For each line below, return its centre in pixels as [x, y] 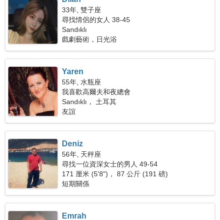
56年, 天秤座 [82, 154]
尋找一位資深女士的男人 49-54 [110, 164]
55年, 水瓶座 [82, 82]
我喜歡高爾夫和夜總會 [96, 92]
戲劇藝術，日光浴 [90, 39]
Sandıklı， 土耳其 [89, 102]
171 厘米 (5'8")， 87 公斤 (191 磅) [115, 174]
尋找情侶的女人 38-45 [96, 20]
